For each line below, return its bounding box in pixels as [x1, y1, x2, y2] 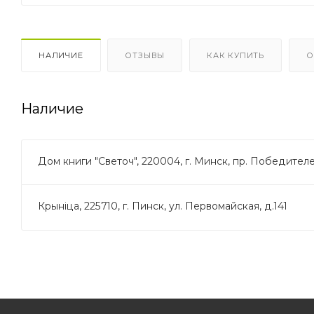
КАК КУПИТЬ [207, 50, 265, 60]
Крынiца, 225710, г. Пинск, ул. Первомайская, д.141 [38, 199, 287, 212]
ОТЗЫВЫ [125, 50, 165, 60]
